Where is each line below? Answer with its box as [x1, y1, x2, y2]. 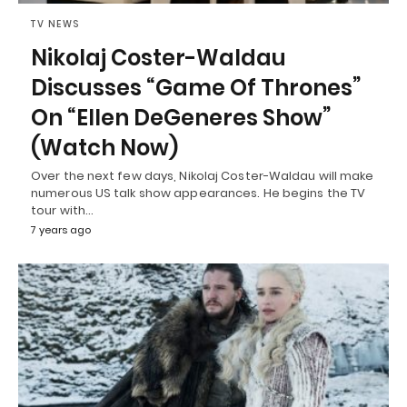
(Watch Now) [31, 132, 178, 163]
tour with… [31, 201, 94, 219]
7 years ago [31, 222, 91, 237]
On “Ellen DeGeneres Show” [31, 102, 331, 133]
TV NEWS [31, 16, 80, 31]
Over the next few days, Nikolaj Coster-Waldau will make [31, 166, 374, 184]
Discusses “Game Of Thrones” [31, 72, 361, 103]
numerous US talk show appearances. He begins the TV [31, 184, 366, 202]
